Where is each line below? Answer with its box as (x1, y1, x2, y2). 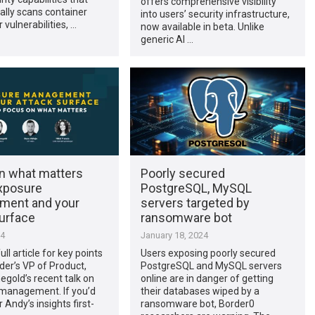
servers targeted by (140, 195, 250, 210)
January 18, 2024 (140, 229, 208, 240)
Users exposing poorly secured (140, 247, 276, 259)
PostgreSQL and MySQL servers (140, 259, 282, 271)
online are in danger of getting (140, 272, 274, 284)
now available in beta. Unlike (140, 20, 264, 32)
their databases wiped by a (140, 285, 259, 297)
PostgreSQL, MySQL (140, 180, 252, 195)
